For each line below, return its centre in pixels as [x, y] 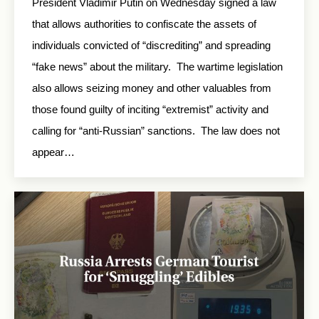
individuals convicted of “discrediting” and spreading [151, 45]
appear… [53, 152]
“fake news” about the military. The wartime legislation [157, 66]
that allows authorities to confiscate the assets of [144, 23]
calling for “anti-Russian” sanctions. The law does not [156, 130]
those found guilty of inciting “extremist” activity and [150, 109]
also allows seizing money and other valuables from [152, 88]
